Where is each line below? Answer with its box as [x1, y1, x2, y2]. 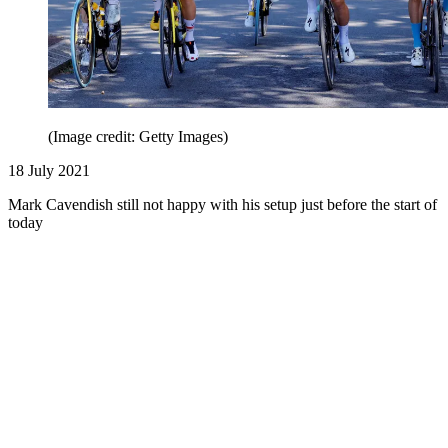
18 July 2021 [8, 161, 90, 179]
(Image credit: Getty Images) [48, 127, 228, 145]
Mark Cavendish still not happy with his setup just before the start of [8, 195, 437, 213]
